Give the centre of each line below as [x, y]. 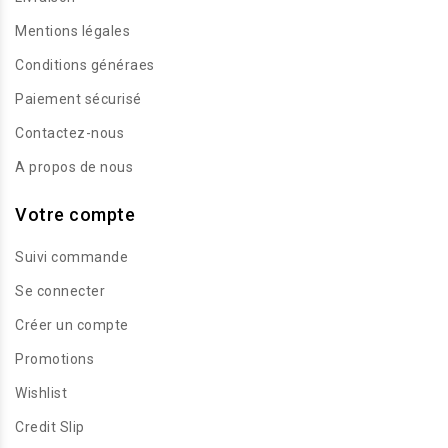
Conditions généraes [85, 65]
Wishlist [41, 393]
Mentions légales [72, 31]
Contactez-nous [69, 133]
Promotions [54, 359]
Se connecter [60, 291]
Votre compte [75, 214]
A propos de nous [74, 167]
